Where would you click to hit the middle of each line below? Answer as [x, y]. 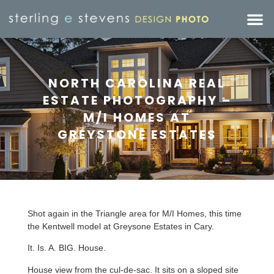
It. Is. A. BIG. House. [67, 248]
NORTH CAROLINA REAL [137, 83]
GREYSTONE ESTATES [137, 135]
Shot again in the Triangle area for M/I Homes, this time [135, 213]
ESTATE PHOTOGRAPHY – [137, 100]
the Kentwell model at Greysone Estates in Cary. [121, 226]
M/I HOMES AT [137, 117]
